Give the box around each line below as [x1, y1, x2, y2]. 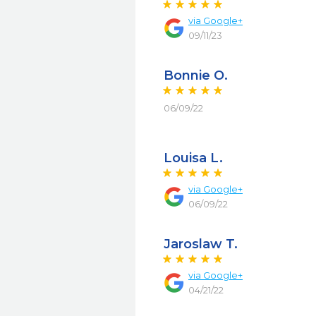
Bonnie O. [164, 68, 228, 83]
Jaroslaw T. [164, 236, 238, 252]
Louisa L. [164, 150, 223, 166]
